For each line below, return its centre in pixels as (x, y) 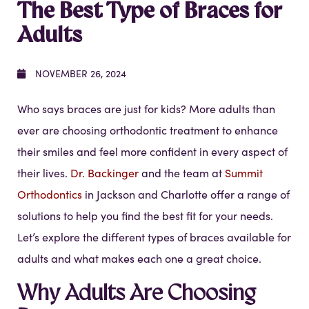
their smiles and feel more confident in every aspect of (152, 152)
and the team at (182, 173)
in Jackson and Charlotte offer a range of (186, 195)
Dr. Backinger (104, 173)
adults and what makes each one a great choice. (139, 259)
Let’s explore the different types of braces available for (154, 237)
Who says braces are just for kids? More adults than (146, 109)
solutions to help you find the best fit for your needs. (145, 216)
